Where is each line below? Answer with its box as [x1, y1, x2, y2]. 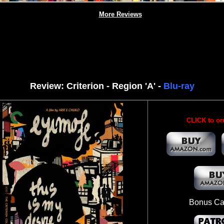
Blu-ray [163, 81, 194, 91]
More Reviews [98, 10, 142, 18]
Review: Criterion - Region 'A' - [29, 81, 163, 91]
